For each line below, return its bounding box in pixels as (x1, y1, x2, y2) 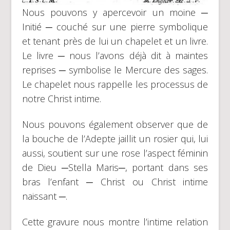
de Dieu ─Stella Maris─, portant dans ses (22, 161, 208, 174)
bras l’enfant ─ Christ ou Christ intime (22, 175, 208, 188)
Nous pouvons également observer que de (22, 118, 208, 130)
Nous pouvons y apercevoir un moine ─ (22, 6, 208, 18)
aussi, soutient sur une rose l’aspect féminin (22, 146, 208, 159)
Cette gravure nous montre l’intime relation (22, 215, 208, 228)
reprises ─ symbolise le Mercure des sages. (22, 63, 208, 76)
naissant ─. (22, 189, 67, 202)
